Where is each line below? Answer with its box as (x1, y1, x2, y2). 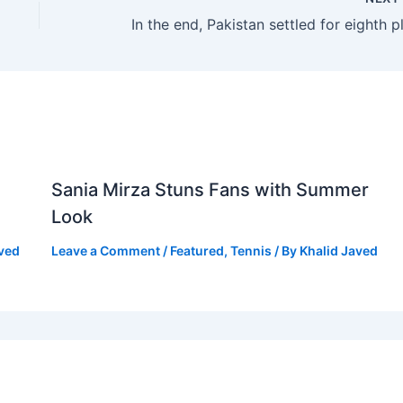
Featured (169, 242, 224, 258)
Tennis (229, 242, 272, 258)
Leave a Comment (50, 242, 160, 258)
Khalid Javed (299, 242, 378, 258)
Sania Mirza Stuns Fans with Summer (50, 178, 369, 201)
